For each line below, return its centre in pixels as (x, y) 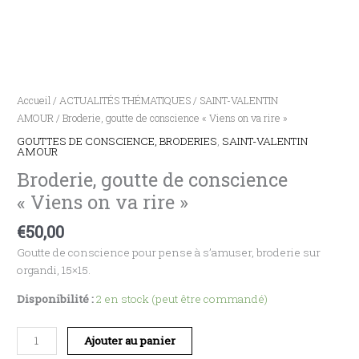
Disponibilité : (56, 298)
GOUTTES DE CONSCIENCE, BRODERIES (117, 141)
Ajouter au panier (130, 340)
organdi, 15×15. (54, 270)
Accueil (34, 100)
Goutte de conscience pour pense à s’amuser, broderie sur (169, 252)
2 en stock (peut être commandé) (182, 298)
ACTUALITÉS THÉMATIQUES (125, 100)
